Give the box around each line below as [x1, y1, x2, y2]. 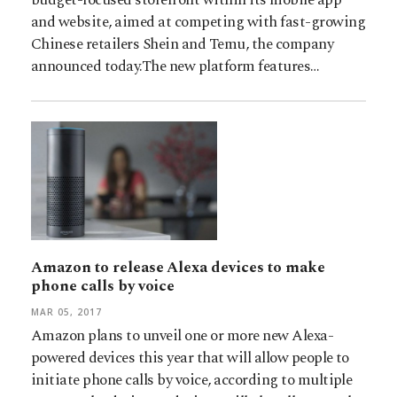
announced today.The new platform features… [31, 54, 320, 78]
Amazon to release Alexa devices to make [31, 256, 325, 280]
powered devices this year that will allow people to [31, 346, 349, 370]
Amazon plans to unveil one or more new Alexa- [31, 324, 334, 348]
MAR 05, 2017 [31, 306, 102, 319]
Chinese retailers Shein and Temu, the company [31, 32, 334, 56]
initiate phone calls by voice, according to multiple [31, 369, 353, 393]
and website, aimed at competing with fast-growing [31, 10, 366, 34]
